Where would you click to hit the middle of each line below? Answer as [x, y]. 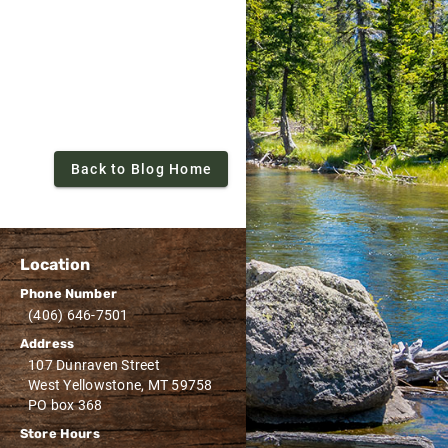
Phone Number [68, 293]
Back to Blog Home [141, 169]
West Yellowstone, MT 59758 [120, 385]
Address [47, 343]
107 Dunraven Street [94, 365]
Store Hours [60, 433]
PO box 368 [65, 405]
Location [55, 264]
